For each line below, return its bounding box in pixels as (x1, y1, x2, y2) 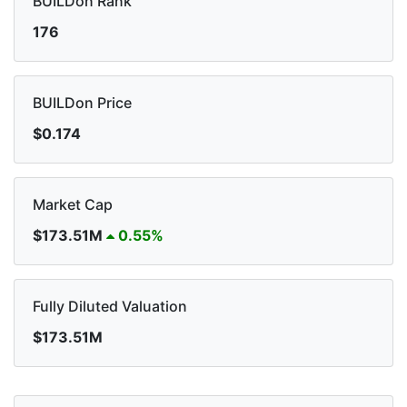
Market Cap (33, 194, 113, 213)
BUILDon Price (33, 93, 132, 112)
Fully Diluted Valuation (33, 296, 187, 315)
